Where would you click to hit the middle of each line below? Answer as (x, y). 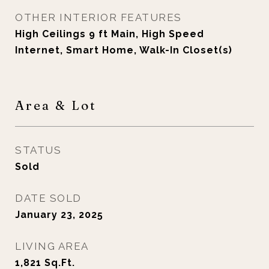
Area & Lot (56, 105)
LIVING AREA (52, 246)
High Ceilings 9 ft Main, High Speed (110, 34)
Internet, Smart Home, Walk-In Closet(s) (124, 50)
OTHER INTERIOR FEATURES (98, 17)
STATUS (38, 150)
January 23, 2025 (59, 215)
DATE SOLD (48, 198)
